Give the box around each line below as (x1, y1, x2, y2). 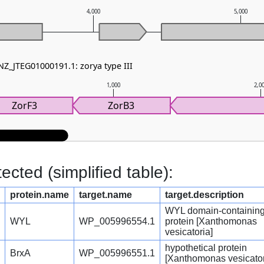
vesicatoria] (165, 227, 213, 237)
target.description (165, 190, 244, 200)
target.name (79, 190, 132, 200)
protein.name (10, 190, 69, 200)
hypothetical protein (165, 243, 247, 253)
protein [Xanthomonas (165, 216, 257, 227)
